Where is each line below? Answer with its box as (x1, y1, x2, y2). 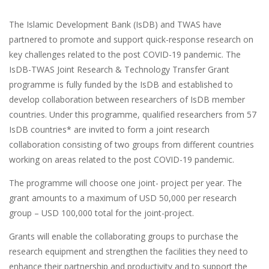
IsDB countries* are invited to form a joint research (9, 124, 210, 136)
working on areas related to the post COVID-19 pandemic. (9, 154, 234, 166)
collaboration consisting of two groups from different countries (9, 139, 254, 151)
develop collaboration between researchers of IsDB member (9, 94, 245, 106)
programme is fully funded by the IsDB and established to (9, 79, 233, 91)
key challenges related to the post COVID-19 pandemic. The (9, 49, 241, 61)
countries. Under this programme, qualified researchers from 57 (9, 109, 256, 121)
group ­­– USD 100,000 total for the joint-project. (9, 207, 194, 219)
